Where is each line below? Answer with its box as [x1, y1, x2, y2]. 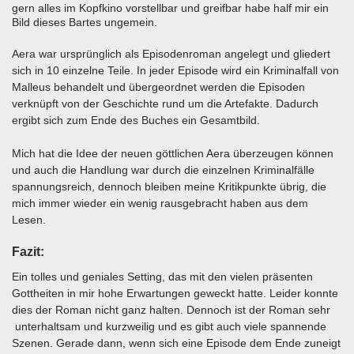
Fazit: [12, 245, 44, 259]
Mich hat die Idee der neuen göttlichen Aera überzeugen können [12, 147, 333, 160]
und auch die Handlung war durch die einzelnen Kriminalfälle [12, 164, 314, 177]
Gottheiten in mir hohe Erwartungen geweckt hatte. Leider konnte [12, 287, 338, 300]
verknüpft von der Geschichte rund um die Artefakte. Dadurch [12, 97, 318, 111]
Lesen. [12, 213, 46, 227]
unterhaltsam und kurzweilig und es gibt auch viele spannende [12, 320, 326, 333]
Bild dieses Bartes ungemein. [12, 16, 157, 29]
